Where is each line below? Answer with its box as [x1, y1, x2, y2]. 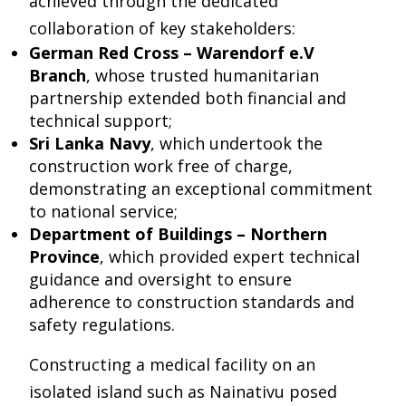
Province [29, 246, 100, 267]
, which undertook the [150, 132, 323, 154]
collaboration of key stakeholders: [29, 17, 295, 39]
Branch [29, 64, 86, 86]
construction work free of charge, [29, 155, 293, 177]
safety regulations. [29, 314, 175, 335]
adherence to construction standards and [29, 291, 354, 313]
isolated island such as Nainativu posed [29, 381, 337, 402]
